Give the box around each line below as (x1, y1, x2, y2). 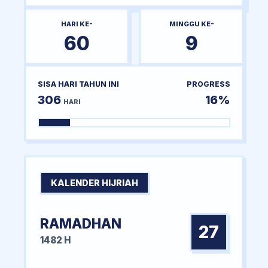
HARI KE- (60, 19, 93, 28)
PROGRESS (187, 79, 230, 89)
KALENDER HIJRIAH (51, 177, 138, 188)
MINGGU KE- (169, 19, 214, 28)
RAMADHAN (40, 215, 121, 232)
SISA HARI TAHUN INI (38, 79, 119, 89)
